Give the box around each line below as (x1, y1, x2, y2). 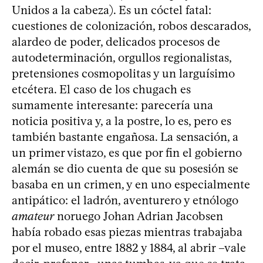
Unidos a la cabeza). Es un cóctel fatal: (12, 2, 211, 17)
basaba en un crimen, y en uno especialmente (12, 177, 250, 191)
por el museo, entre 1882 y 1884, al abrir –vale (12, 240, 246, 255)
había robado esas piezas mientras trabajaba (12, 224, 242, 239)
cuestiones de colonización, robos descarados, (12, 18, 251, 33)
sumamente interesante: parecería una (12, 97, 213, 112)
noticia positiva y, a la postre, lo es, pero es (12, 113, 231, 128)
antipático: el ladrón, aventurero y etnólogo (12, 193, 238, 207)
